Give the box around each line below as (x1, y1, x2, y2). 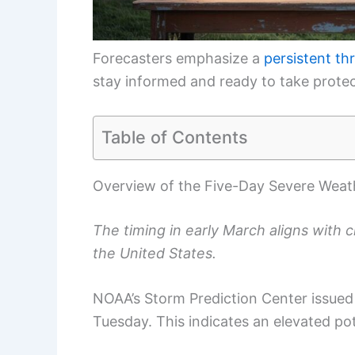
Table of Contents (101, 126, 248, 147)
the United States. (93, 244, 216, 261)
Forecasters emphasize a (93, 49, 264, 67)
